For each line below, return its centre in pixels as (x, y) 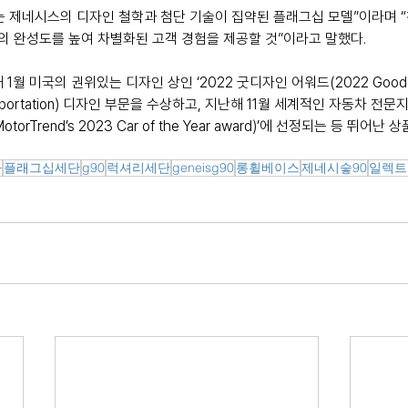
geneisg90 (203, 168)
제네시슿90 (334, 168)
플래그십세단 (42, 168)
